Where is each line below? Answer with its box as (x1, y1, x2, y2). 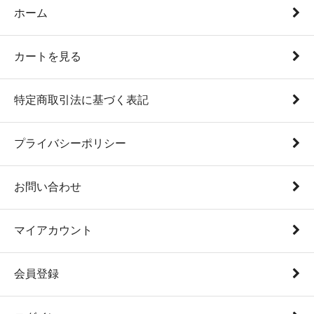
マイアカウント (14, 224, 93, 237)
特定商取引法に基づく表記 (14, 94, 149, 107)
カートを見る (14, 50, 81, 63)
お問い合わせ (14, 181, 81, 193)
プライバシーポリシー (14, 137, 126, 150)
